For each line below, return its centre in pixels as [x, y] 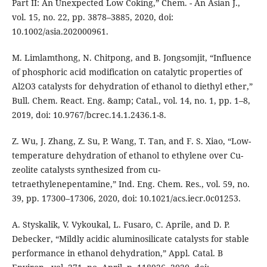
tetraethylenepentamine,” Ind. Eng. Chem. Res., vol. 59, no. [131, 184]
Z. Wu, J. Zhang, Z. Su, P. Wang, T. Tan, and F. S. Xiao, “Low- [131, 141]
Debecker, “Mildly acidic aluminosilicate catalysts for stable [130, 239]
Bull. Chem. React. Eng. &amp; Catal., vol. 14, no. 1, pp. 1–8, [131, 101]
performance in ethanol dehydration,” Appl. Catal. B [117, 253]
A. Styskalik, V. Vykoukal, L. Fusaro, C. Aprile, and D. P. [121, 225]
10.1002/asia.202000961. [60, 32]
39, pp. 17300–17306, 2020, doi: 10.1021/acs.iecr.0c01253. [126, 198]
